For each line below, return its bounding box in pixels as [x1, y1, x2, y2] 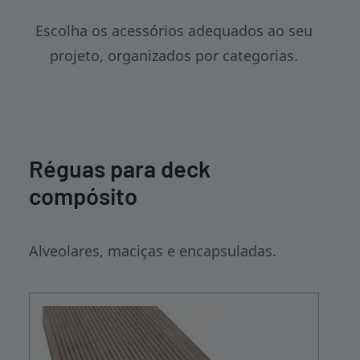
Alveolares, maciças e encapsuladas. [29, 241, 276, 260]
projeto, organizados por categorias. [50, 46, 298, 65]
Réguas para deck [29, 154, 211, 182]
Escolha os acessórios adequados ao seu [35, 21, 313, 40]
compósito [29, 182, 137, 210]
